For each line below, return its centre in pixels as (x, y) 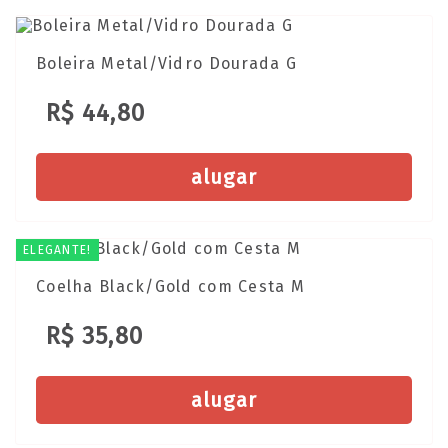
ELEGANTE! (57, 250)
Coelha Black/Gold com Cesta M (171, 286)
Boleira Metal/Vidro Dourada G (167, 64)
